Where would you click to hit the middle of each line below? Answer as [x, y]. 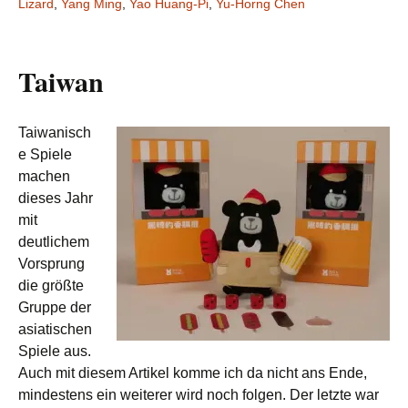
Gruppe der [55, 307]
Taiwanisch [55, 133]
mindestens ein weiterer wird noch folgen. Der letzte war [199, 395]
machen [44, 176]
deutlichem [54, 242]
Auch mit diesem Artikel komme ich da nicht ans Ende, [193, 373]
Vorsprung [51, 264]
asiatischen [55, 329]
